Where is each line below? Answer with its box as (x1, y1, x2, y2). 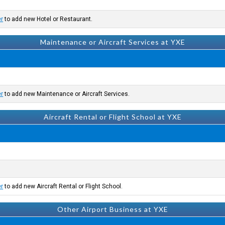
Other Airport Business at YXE (57, 205, 168, 213)
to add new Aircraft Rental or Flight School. (3, 183, 123, 190)
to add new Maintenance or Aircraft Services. (3, 90, 130, 97)
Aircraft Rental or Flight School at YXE (43, 113, 182, 121)
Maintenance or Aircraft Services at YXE (40, 38, 185, 46)
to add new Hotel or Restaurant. (3, 16, 93, 23)
